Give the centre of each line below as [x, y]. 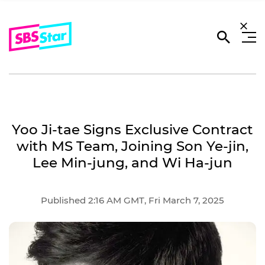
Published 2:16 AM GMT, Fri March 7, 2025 [132, 200]
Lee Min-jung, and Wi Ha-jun [132, 163]
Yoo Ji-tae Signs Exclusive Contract [132, 130]
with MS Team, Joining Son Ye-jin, [132, 146]
